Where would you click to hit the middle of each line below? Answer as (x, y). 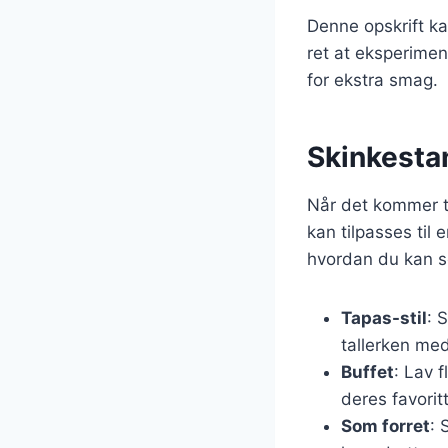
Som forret (385, 425)
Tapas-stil (384, 317)
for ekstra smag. (372, 79)
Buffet (367, 371)
